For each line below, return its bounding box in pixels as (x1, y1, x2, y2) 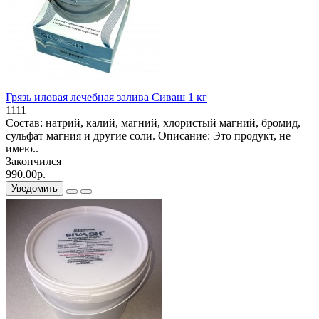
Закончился (6, 155, 61, 167)
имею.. (6, 142, 38, 155)
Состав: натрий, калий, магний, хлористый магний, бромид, (6, 116, 300, 129)
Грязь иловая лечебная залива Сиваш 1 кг (6, 90, 207, 103)
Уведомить (11, 182, 58, 194)
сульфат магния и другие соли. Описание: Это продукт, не (6, 129, 291, 142)
